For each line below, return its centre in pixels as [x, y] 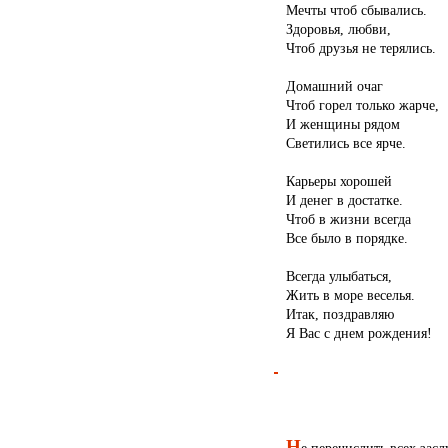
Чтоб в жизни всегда [348, 219]
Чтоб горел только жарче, [362, 105]
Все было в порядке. [346, 238]
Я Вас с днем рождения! [358, 333]
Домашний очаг [334, 86]
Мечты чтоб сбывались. [356, 10]
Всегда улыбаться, [338, 276]
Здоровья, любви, [338, 29]
